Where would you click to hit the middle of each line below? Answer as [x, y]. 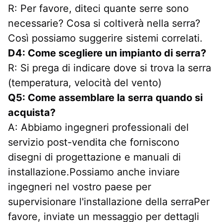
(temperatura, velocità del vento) [85, 83]
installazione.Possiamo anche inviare [94, 172]
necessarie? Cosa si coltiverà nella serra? [104, 23]
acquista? [32, 112]
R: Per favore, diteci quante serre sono [98, 8]
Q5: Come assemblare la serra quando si [105, 97]
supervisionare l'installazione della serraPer [109, 201]
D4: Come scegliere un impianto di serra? [107, 53]
